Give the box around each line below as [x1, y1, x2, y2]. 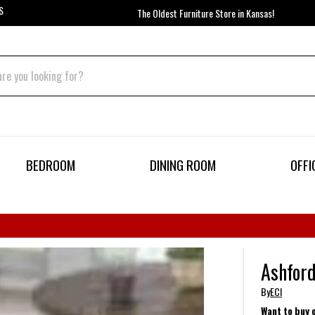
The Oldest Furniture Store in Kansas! [136, 5, 274, 20]
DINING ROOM [149, 155, 216, 176]
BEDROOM [26, 155, 76, 176]
